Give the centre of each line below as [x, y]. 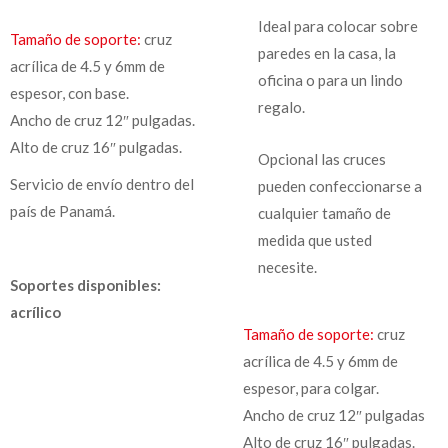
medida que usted [314, 239]
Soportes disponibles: [85, 284]
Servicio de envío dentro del [102, 183]
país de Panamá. [62, 210]
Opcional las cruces [321, 158]
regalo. [281, 106]
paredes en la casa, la [326, 52]
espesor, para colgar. [310, 387]
